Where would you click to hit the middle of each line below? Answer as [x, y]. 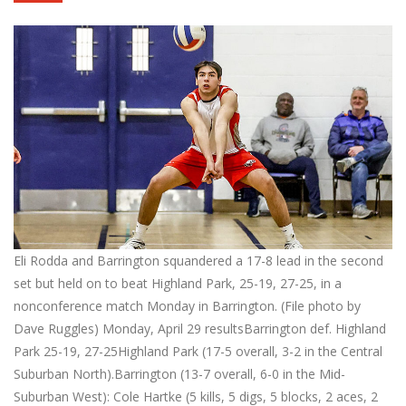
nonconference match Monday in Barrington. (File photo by [187, 305]
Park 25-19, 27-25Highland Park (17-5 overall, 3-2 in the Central [198, 351]
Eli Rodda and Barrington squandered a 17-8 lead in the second [198, 260]
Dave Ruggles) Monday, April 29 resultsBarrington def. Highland [200, 328]
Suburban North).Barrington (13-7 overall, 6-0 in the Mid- [179, 373]
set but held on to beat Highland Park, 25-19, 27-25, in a [178, 283]
